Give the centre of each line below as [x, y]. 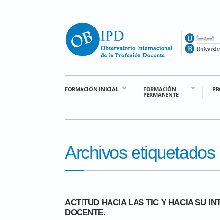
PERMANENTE [161, 95]
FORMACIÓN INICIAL [92, 89]
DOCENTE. [85, 212]
